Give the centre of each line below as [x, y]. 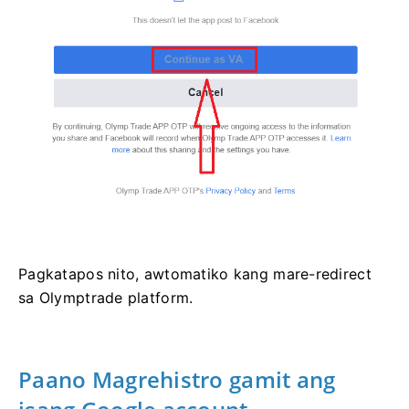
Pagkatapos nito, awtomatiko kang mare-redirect [195, 274]
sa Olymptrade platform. [106, 298]
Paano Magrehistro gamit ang [177, 380]
